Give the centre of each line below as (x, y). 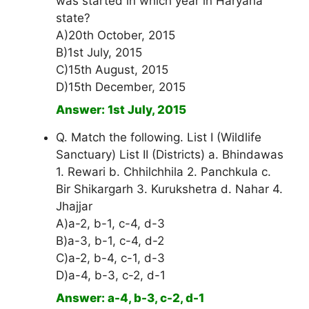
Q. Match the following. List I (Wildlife (159, 138)
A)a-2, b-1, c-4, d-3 (110, 224)
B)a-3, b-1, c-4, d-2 (110, 241)
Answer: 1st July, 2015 (121, 110)
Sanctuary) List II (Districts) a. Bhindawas (170, 155)
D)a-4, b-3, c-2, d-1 (111, 276)
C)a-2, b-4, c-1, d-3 (110, 258)
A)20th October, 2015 (116, 36)
